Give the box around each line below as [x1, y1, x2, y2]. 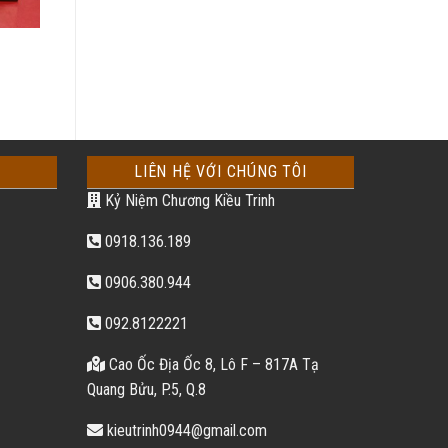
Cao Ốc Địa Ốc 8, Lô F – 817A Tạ [105, 355, 320, 375]
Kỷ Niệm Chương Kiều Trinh [101, 191, 276, 211]
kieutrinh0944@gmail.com [103, 421, 268, 441]
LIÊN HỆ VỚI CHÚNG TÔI [133, 162, 307, 182]
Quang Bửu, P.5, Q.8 [87, 380, 207, 400]
